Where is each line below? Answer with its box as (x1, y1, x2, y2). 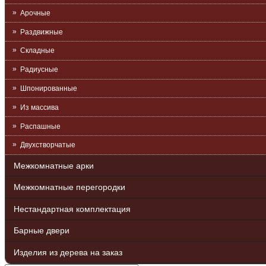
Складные (20, 46, 55, 55)
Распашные (20, 122, 61, 131)
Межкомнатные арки (14, 160, 94, 170)
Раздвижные (20, 27, 63, 36)
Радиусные (20, 65, 58, 74)
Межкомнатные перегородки (14, 182, 125, 192)
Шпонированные (20, 84, 77, 93)
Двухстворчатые (20, 141, 75, 150)
